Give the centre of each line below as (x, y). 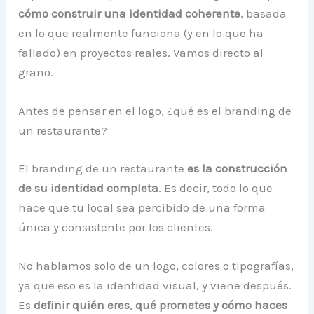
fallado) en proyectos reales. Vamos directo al (141, 53)
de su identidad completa (89, 187)
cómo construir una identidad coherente (130, 14)
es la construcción (238, 168)
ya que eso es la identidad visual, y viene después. (155, 286)
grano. (36, 73)
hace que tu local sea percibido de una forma (142, 207)
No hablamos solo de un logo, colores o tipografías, (156, 266)
